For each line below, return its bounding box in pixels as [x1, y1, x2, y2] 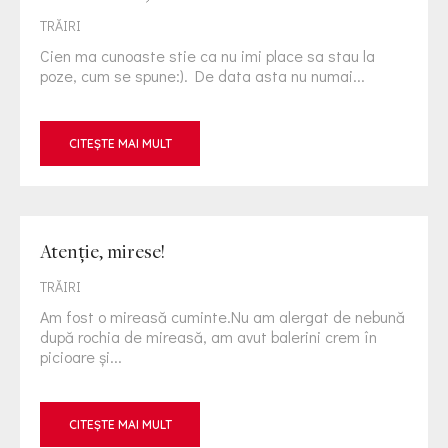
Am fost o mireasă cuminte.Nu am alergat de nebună [40, 306, 405, 327]
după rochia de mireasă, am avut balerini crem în [40, 326, 377, 347]
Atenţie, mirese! [40, 239, 165, 263]
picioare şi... [40, 346, 122, 367]
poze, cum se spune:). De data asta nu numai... [40, 65, 365, 86]
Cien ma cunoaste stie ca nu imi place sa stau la [40, 45, 375, 66]
